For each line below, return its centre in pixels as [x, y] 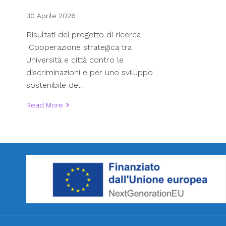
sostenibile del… [56, 85]
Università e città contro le [75, 60]
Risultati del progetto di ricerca [83, 34]
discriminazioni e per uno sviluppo [90, 72]
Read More [45, 105]
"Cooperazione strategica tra [79, 47]
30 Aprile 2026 [51, 15]
